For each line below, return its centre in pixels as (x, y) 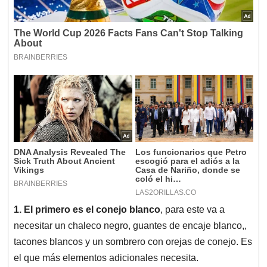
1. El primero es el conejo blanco (87, 210)
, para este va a (193, 210)
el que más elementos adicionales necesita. (107, 258)
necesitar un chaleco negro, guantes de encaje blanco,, (130, 226)
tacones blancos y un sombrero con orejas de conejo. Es (133, 242)
